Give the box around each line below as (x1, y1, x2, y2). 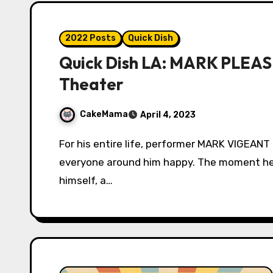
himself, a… (59, 174, 113, 186)
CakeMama (80, 109, 128, 120)
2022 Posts (65, 33, 116, 43)
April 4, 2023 (140, 110, 196, 120)
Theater (59, 74, 124, 94)
